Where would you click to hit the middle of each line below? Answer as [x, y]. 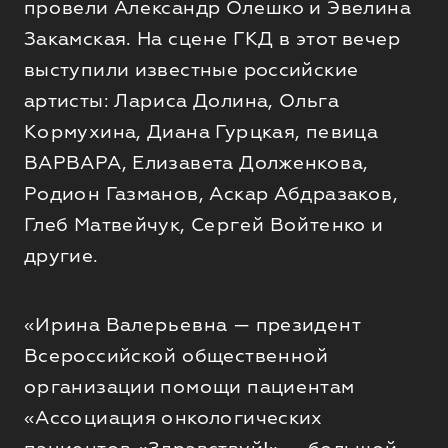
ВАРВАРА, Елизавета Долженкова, [196, 162]
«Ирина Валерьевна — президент [191, 324]
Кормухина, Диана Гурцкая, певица [201, 131]
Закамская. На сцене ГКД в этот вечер [212, 38]
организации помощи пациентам [189, 386]
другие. [63, 255]
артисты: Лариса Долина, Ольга [181, 100]
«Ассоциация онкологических [173, 417]
